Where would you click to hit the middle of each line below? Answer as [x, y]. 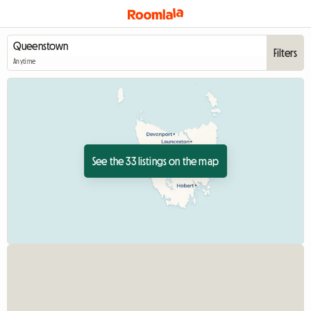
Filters [285, 53]
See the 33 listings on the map [155, 161]
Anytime [25, 62]
